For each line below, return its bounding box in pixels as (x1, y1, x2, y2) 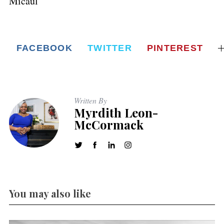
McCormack (74, 116, 143, 132)
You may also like (8, 186, 91, 200)
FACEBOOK (16, 42, 73, 53)
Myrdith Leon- (74, 104, 158, 120)
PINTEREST (146, 42, 203, 53)
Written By (74, 94, 107, 105)
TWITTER (87, 42, 132, 53)
